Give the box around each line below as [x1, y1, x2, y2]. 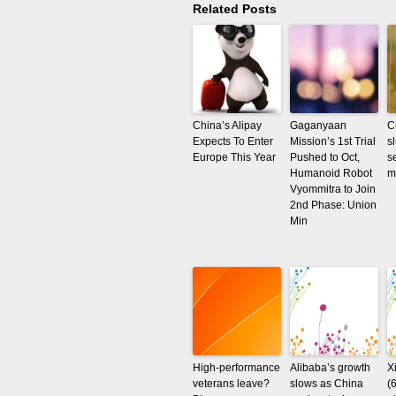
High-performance [193, 362, 280, 374]
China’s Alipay [193, 119, 262, 132]
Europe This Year [193, 151, 276, 164]
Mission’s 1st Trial [290, 135, 376, 148]
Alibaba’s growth [290, 362, 370, 374]
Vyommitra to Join [290, 183, 376, 195]
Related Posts [193, 2, 277, 16]
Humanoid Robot [290, 167, 372, 179]
